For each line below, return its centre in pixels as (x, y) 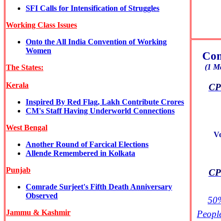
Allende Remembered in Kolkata (80, 153)
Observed (42, 196)
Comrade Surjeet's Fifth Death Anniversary (99, 187)
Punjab (18, 170)
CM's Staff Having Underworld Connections (100, 111)
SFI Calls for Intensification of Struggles (92, 8)
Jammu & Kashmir (38, 212)
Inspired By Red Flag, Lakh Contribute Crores (105, 102)
